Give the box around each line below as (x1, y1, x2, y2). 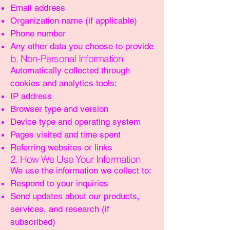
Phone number (10, 28, 66, 39)
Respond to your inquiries (10, 178, 108, 188)
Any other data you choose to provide (10, 41, 154, 51)
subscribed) (10, 217, 55, 227)
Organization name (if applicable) (10, 15, 137, 26)
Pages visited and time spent (10, 129, 121, 140)
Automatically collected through (10, 65, 130, 75)
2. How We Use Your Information (10, 153, 141, 165)
